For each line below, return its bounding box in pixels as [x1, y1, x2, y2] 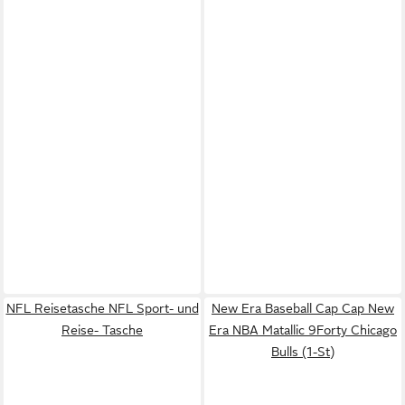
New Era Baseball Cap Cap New [212, 300, 394, 316]
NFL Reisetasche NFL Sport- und [5, 300, 199, 316]
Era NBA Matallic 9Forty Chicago [209, 322, 397, 337]
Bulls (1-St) [271, 344, 334, 359]
